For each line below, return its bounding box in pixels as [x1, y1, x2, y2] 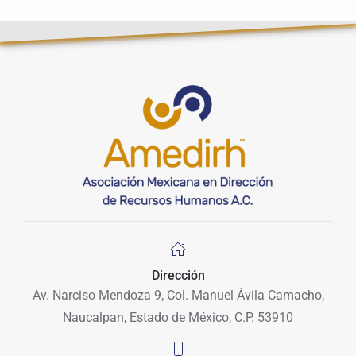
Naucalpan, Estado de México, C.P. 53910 [63, 310, 293, 326]
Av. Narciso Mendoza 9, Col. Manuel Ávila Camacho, [32, 288, 324, 304]
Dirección [151, 268, 205, 284]
